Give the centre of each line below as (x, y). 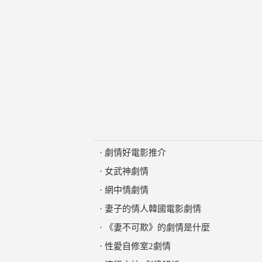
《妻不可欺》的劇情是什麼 (157, 227)
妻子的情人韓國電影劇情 (153, 209)
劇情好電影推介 (135, 153)
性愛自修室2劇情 (138, 246)
